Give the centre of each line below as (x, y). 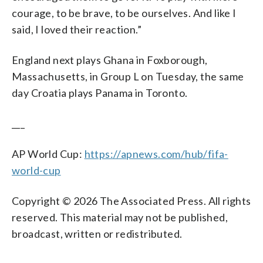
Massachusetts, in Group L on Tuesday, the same (128, 76)
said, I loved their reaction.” (77, 29)
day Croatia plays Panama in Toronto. (100, 92)
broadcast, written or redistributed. (97, 233)
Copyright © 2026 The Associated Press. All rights (131, 200)
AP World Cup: (48, 154)
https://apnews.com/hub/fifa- (156, 154)
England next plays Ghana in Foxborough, (110, 60)
